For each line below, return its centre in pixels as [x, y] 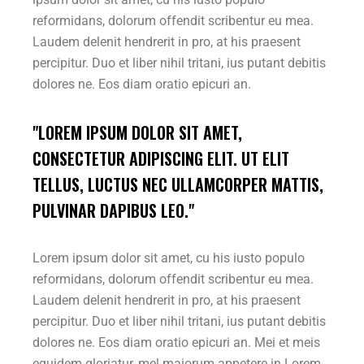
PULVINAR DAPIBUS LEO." [114, 210]
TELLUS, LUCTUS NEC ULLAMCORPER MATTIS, [178, 184]
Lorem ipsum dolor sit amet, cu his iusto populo [169, 258]
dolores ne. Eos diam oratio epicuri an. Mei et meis [177, 342]
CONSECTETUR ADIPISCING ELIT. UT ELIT [161, 158]
